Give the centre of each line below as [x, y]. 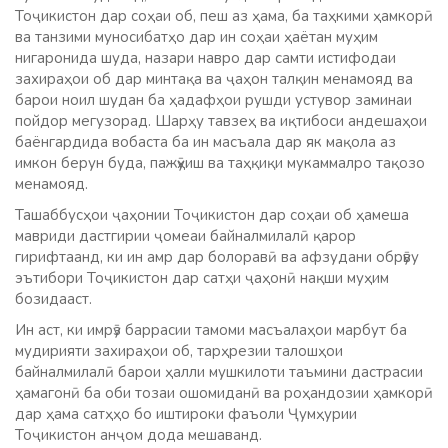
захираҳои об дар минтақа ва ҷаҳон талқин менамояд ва [214, 78]
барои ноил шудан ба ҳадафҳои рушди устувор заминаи [213, 99]
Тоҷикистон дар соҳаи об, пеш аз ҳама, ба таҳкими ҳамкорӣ [224, 15]
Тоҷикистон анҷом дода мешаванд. [138, 434]
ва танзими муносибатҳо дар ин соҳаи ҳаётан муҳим [196, 36]
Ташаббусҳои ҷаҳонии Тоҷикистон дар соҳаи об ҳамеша [212, 214]
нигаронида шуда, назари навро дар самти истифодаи [205, 57]
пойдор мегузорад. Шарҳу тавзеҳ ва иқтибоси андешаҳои [221, 120]
